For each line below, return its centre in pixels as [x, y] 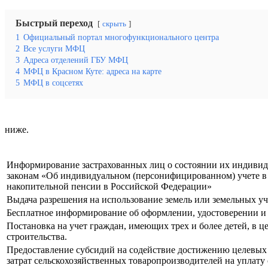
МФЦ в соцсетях [53, 82]
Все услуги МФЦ [54, 48]
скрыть [114, 24]
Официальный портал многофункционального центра [121, 37]
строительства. [37, 237]
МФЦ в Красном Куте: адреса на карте [92, 71]
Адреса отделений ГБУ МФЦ [76, 60]
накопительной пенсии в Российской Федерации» [109, 187]
